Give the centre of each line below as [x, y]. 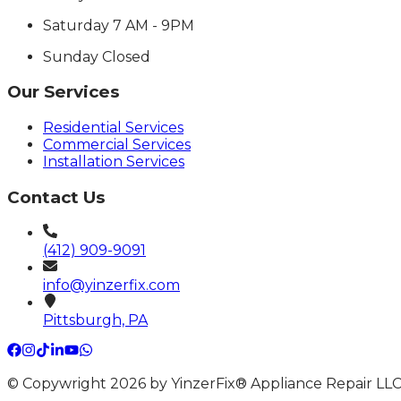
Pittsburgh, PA [95, 320]
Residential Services [113, 127]
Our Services [63, 92]
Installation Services [114, 161]
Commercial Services [117, 144]
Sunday [71, 56]
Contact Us [56, 197]
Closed [126, 56]
